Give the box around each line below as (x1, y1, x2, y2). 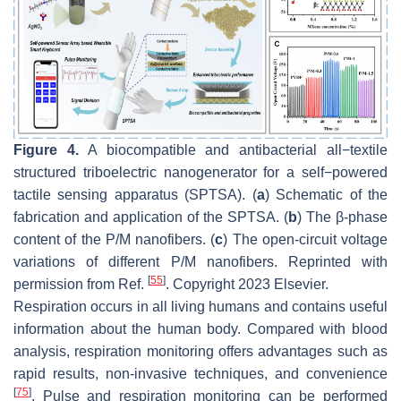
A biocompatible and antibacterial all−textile (78, 142, 388, 158)
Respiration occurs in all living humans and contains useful (13, 299, 388, 315)
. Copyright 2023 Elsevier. (166, 277, 328, 293)
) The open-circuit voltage (223, 232, 388, 248)
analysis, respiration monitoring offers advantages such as (13, 344, 388, 360)
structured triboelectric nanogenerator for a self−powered (13, 165, 388, 181)
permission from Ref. (13, 277, 148, 293)
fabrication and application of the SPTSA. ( (13, 209, 288, 226)
